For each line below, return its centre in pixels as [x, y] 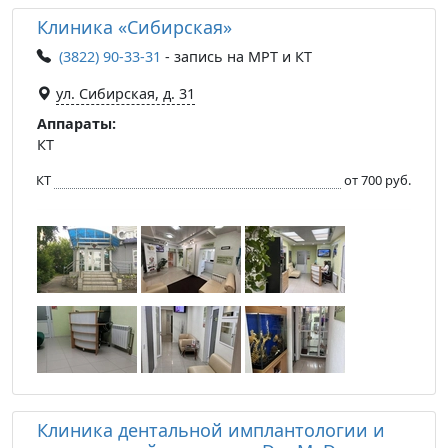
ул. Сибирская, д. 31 [125, 93]
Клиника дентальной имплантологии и [211, 429]
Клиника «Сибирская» [134, 26]
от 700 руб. [377, 179]
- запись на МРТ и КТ [236, 56]
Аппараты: [76, 123]
